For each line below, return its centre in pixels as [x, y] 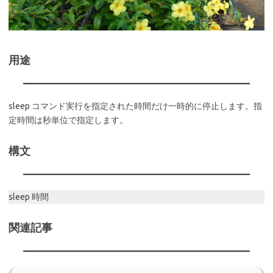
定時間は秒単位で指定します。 [68, 120]
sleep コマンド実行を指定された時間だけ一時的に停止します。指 [135, 106]
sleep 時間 [29, 197]
